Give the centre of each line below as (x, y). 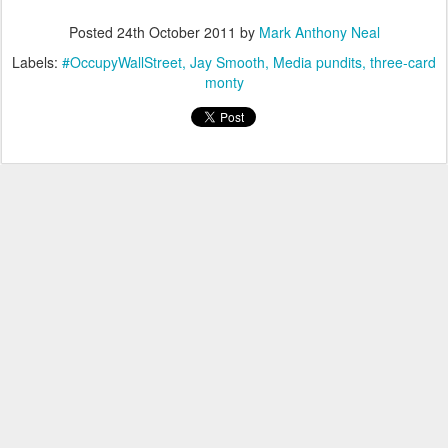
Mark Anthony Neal (319, 32)
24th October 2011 (176, 32)
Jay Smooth (227, 62)
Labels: (37, 62)
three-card (403, 62)
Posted (92, 32)
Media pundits (317, 62)
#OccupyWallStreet (122, 62)
